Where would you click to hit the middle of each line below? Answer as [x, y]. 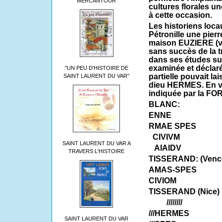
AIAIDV [165, 148]
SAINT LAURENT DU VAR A [96, 143]
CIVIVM [164, 137]
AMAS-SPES [172, 170]
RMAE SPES [172, 126]
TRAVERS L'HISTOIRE [96, 151]
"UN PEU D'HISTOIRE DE [96, 68]
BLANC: [164, 105]
